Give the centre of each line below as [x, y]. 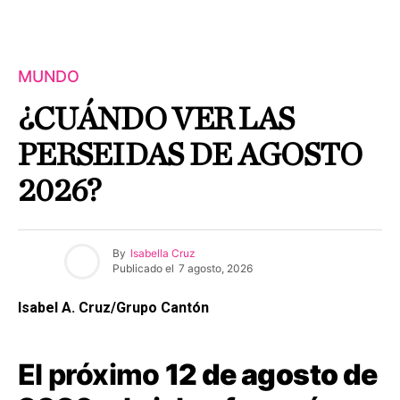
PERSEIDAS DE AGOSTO [190, 155]
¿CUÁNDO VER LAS [156, 119]
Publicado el [143, 269]
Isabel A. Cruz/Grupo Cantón [113, 307]
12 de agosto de [271, 374]
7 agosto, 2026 [216, 269]
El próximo [92, 374]
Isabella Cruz [163, 254]
